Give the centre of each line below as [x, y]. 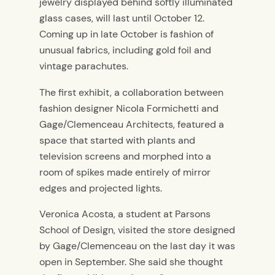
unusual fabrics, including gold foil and [125, 50]
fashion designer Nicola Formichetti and [129, 108]
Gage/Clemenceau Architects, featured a [132, 124]
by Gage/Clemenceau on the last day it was [137, 246]
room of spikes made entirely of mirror [125, 172]
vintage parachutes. [84, 66]
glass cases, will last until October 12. [122, 18]
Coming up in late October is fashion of [126, 34]
